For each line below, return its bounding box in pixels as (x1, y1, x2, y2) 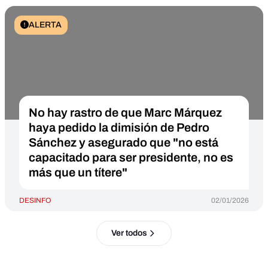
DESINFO (19, 196, 51, 205)
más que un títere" (29, 166, 127, 179)
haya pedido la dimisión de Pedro (29, 121, 209, 134)
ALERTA (29, 20, 62, 29)
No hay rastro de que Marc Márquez (29, 106, 222, 119)
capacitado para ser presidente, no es (29, 151, 233, 164)
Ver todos (111, 229, 147, 237)
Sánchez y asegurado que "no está (29, 136, 218, 149)
